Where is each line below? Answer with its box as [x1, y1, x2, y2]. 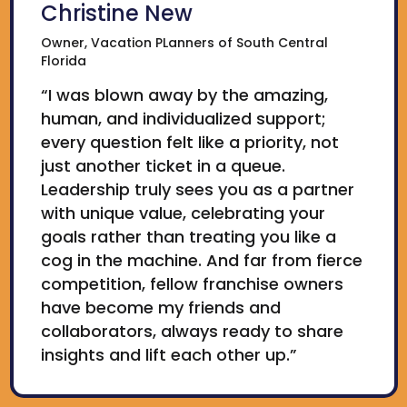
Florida [40, 52, 86, 71]
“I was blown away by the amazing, [40, 84, 328, 107]
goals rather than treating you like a [40, 225, 336, 249]
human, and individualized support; [40, 107, 326, 131]
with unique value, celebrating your [40, 202, 325, 225]
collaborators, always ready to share [40, 320, 343, 343]
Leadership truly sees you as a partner [40, 178, 354, 202]
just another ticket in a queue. [40, 154, 285, 178]
